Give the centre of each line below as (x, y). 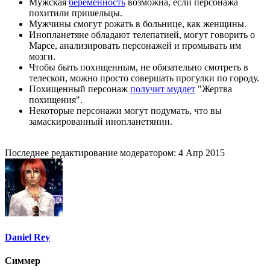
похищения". (56, 100)
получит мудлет (163, 89)
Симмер (23, 260)
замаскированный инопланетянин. (101, 122)
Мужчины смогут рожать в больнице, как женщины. (138, 24)
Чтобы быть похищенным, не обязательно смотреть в (139, 67)
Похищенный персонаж (80, 89)
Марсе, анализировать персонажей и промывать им (135, 46)
